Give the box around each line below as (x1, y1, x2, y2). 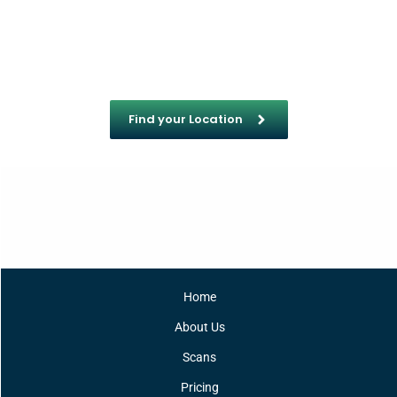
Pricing (180, 379, 219, 394)
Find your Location (128, 110, 243, 128)
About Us (174, 319, 225, 334)
